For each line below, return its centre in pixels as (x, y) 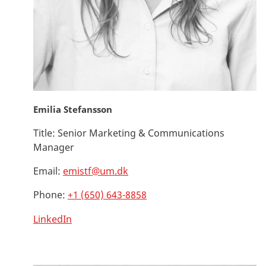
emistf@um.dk (96, 171)
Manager (54, 147)
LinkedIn (53, 219)
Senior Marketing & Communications (140, 133)
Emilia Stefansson (73, 109)
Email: (47, 171)
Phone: (49, 194)
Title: (44, 133)
